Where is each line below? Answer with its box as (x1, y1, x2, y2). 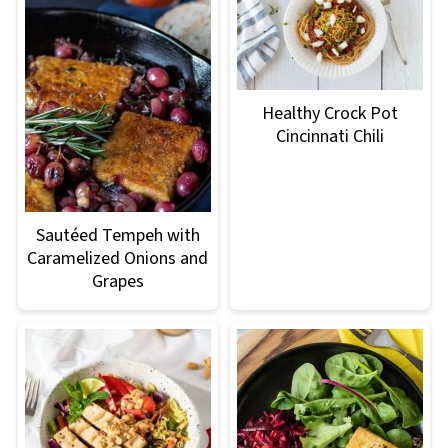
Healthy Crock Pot (262, 101, 399, 127)
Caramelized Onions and (27, 245, 209, 271)
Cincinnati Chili (276, 124, 385, 150)
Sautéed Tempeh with (35, 222, 200, 248)
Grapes (91, 268, 144, 294)
